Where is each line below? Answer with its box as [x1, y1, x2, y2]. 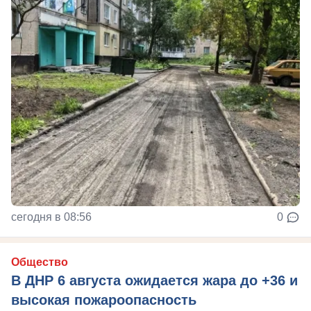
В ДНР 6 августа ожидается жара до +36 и [11, 272, 298, 288]
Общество [11, 255, 68, 268]
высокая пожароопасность [11, 292, 196, 308]
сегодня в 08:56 [11, 210, 92, 223]
